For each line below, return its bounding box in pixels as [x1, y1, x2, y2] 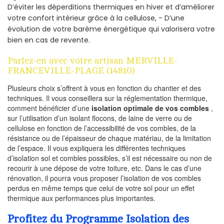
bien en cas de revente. [7, 34, 90, 45]
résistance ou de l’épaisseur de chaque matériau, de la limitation [7, 132, 211, 143]
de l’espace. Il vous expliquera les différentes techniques [7, 142, 185, 153]
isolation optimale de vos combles [91, 102, 209, 113]
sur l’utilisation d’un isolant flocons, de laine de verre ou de [7, 112, 192, 123]
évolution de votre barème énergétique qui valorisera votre [7, 23, 215, 34]
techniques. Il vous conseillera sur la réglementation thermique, [7, 92, 207, 103]
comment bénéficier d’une [7, 102, 91, 113]
